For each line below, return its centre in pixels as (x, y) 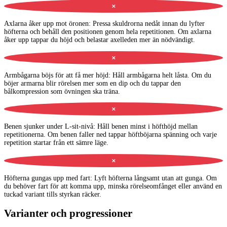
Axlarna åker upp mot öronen (46, 23)
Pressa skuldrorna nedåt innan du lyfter (149, 23)
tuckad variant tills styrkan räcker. (53, 195)
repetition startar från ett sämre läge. (56, 143)
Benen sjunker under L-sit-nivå (49, 127)
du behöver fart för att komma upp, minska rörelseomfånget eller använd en (113, 186)
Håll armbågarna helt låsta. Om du (162, 75)
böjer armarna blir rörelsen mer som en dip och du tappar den (92, 83)
